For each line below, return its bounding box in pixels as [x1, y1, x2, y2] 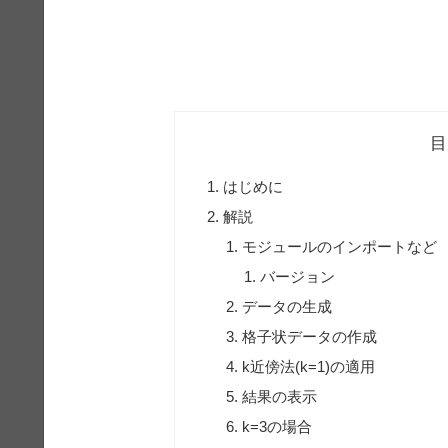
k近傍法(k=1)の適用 [241, 358, 375, 376]
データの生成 [241, 298, 332, 316]
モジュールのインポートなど [241, 238, 437, 256]
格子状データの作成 [241, 328, 377, 346]
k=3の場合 [241, 418, 312, 436]
